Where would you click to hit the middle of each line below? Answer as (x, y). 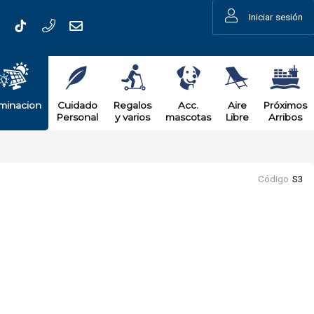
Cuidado (77, 105)
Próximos (285, 105)
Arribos (285, 117)
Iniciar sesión (276, 17)
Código (273, 179)
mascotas (188, 117)
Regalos (132, 105)
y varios (132, 117)
